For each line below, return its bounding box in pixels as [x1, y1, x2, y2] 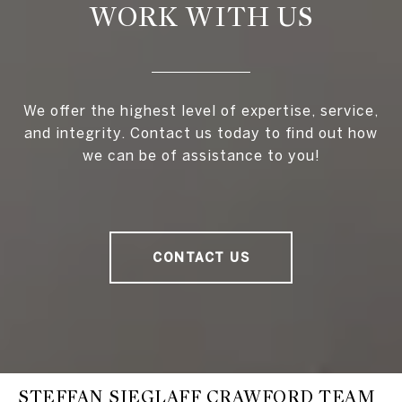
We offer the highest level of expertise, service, [23, 102, 379, 119]
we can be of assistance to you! [82, 147, 320, 164]
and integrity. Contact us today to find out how [24, 125, 378, 142]
